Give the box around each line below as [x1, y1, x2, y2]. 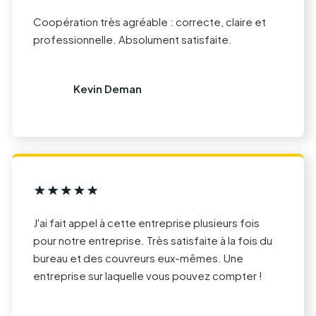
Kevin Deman [73, 82, 142, 96]
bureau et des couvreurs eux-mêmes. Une [33, 251, 243, 265]
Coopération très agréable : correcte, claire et [33, 14, 266, 28]
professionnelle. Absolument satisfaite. [33, 32, 232, 46]
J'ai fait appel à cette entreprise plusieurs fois [33, 216, 260, 229]
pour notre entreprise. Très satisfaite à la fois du [33, 233, 272, 247]
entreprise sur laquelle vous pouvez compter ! [33, 269, 262, 282]
